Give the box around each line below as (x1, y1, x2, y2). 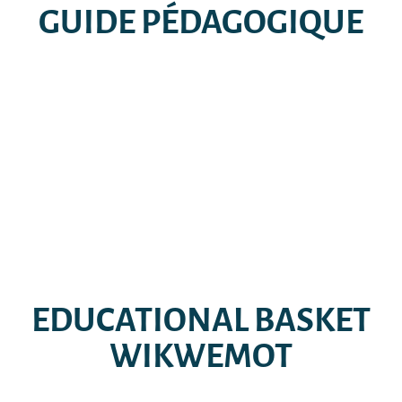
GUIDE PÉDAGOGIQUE (39, 4, 363, 40)
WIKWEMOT (109, 338, 293, 374)
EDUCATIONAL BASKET (31, 302, 371, 338)
